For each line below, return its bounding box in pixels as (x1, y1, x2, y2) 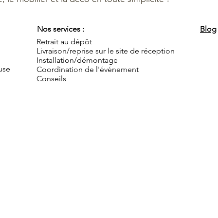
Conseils (36, 74, 66, 83)
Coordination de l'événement (36, 65, 139, 74)
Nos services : (37, 24, 84, 34)
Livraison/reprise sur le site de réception (36, 46, 175, 55)
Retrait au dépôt (36, 37, 92, 46)
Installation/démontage (36, 55, 118, 65)
